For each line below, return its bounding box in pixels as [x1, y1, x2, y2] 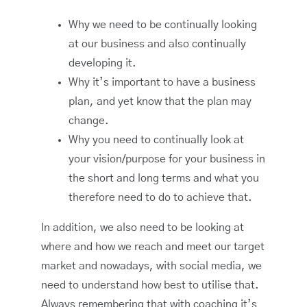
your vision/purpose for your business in [69, 153, 265, 164]
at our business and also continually [69, 38, 246, 49]
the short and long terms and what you [69, 172, 259, 184]
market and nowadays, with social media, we [41, 260, 262, 271]
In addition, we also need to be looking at [41, 221, 244, 233]
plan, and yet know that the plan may [69, 95, 251, 107]
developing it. [69, 57, 136, 69]
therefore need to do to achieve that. [69, 191, 252, 203]
